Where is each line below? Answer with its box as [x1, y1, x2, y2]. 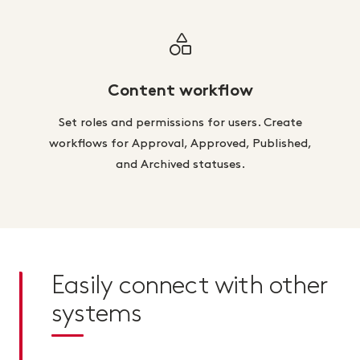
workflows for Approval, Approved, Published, [48, 137, 312, 149]
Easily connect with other [51, 273, 328, 297]
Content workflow [107, 84, 253, 100]
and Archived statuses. [115, 158, 245, 170]
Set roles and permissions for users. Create [58, 117, 302, 129]
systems [51, 301, 142, 325]
